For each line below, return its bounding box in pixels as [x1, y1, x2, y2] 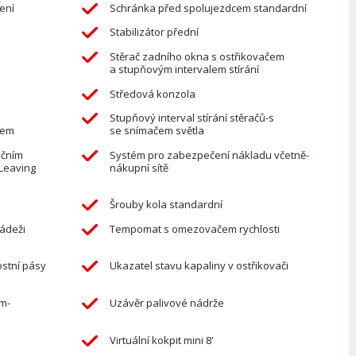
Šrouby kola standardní [109, 197, 222, 212]
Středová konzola [109, 86, 195, 101]
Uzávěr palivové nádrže [109, 296, 224, 311]
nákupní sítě [109, 160, 168, 175]
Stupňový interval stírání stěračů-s [109, 110, 274, 126]
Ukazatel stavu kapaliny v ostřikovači [109, 258, 288, 273]
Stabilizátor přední [109, 25, 199, 40]
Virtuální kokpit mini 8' [109, 332, 214, 347]
